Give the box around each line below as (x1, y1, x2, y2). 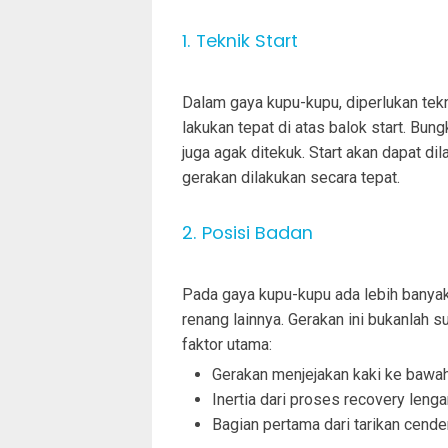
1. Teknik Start (182, 27, 298, 53)
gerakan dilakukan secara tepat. (182, 167, 400, 187)
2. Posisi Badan (182, 219, 313, 245)
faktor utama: (182, 334, 272, 354)
